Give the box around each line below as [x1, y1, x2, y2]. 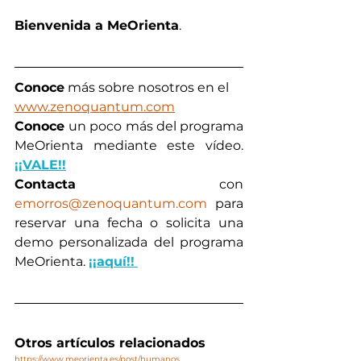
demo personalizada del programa [15, 234, 243, 251]
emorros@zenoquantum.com [15, 196, 207, 212]
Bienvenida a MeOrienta [15, 18, 179, 34]
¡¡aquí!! [89, 254, 135, 270]
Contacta [15, 176, 76, 193]
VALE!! [23, 157, 66, 173]
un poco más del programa [68, 118, 244, 135]
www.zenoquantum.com [15, 99, 175, 115]
